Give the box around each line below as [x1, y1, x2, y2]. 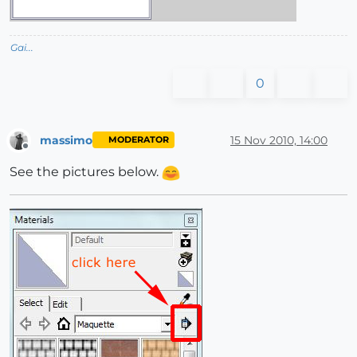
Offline [25, 147, 56, 159]
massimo [40, 132, 92, 147]
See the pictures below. [10, 164, 162, 180]
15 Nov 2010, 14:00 [230, 132, 328, 147]
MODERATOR [108, 135, 169, 145]
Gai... [10, 41, 33, 53]
